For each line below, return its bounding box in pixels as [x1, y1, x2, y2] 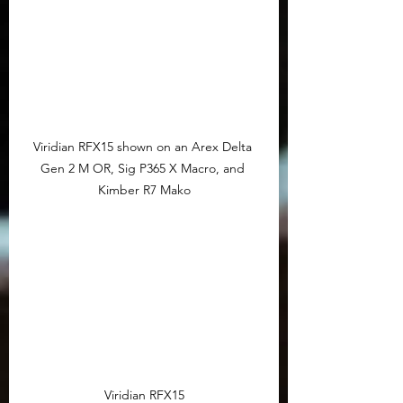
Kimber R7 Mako [97, 181, 191, 198]
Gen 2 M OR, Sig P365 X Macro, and [40, 159, 248, 176]
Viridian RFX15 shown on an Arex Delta [32, 138, 255, 155]
